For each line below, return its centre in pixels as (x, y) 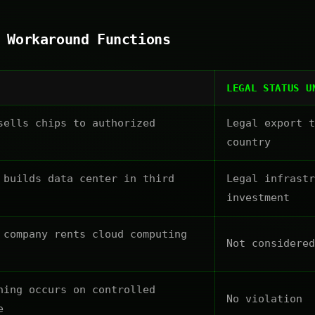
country (249, 142)
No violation (264, 299)
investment (258, 198)
